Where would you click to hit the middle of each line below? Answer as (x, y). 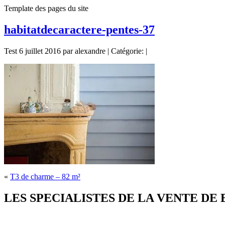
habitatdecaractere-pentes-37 (79, 29)
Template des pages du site (46, 8)
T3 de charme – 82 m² (45, 176)
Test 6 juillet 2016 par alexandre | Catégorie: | (76, 51)
